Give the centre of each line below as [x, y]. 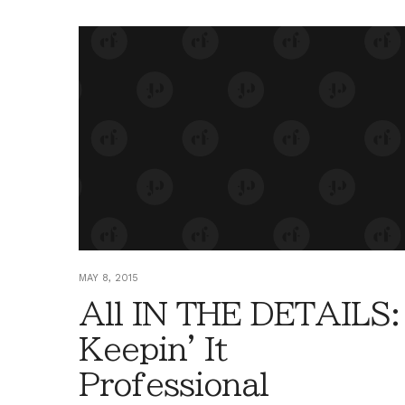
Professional [174, 384]
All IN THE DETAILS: [239, 313]
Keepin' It [153, 348]
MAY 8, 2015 [108, 278]
